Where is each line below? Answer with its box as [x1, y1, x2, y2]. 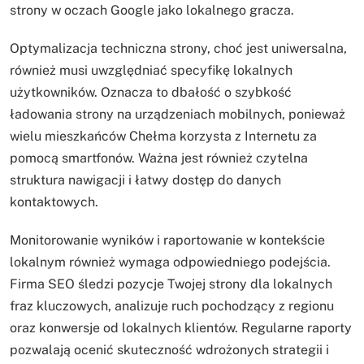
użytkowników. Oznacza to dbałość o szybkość [10, 84, 292, 100]
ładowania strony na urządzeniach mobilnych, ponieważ [10, 106, 345, 122]
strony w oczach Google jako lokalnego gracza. [10, 2, 294, 18]
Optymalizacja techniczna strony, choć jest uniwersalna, [10, 40, 347, 56]
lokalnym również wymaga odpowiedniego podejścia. [10, 253, 331, 270]
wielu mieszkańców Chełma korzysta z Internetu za [10, 128, 317, 144]
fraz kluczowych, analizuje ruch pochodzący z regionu [10, 297, 334, 314]
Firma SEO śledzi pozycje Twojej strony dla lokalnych [10, 275, 332, 292]
